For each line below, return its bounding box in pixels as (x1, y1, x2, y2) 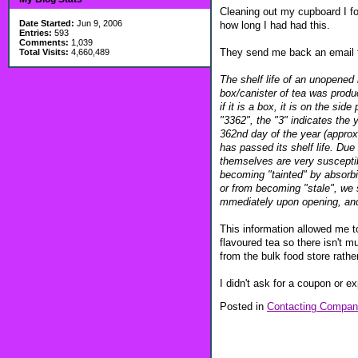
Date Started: (19, 18, 74, 28)
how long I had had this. (220, 18, 330, 31)
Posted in (220, 300, 267, 313)
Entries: (19, 28, 52, 38)
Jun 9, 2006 (74, 18, 122, 28)
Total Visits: (19, 47, 69, 57)
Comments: (19, 38, 69, 47)
